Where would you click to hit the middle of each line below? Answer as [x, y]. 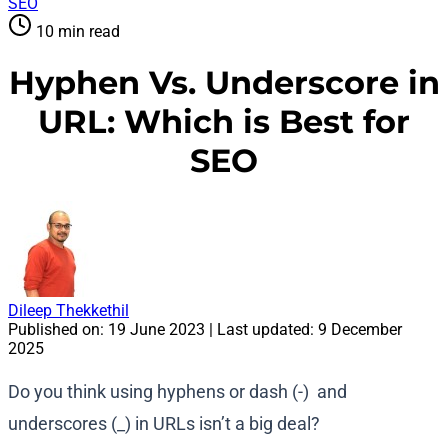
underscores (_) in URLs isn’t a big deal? [164, 424]
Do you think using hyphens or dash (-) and [177, 392]
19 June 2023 [156, 330]
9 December [360, 330]
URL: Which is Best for [224, 121]
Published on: [58, 330]
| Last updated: [261, 330]
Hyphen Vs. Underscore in [224, 82]
